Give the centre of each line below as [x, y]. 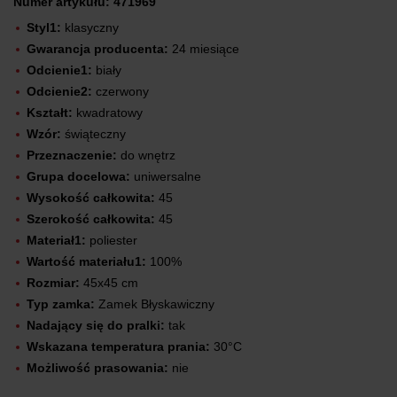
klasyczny [90, 27]
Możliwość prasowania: [97, 367]
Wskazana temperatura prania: [118, 346]
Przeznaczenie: [72, 155]
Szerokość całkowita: [91, 218]
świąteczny [93, 133]
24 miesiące [204, 48]
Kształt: [50, 112]
